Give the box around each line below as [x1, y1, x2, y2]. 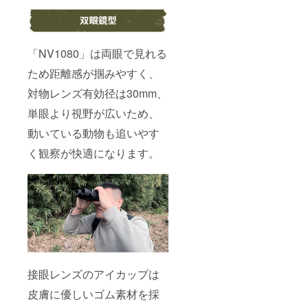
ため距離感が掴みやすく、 [27, 65, 159, 82]
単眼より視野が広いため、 [27, 105, 159, 122]
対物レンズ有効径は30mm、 [27, 85, 168, 102]
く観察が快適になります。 [27, 145, 159, 162]
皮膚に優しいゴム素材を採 [27, 285, 159, 302]
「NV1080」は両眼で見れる [27, 45, 167, 62]
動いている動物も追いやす [27, 125, 159, 142]
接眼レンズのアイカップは [27, 265, 159, 282]
